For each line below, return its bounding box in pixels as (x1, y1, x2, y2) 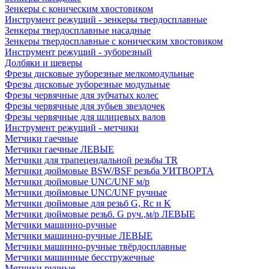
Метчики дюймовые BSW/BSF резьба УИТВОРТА (5, 166, 214, 176)
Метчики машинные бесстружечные (5, 252, 154, 262)
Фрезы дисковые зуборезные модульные (5, 79, 170, 89)
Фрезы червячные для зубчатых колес (5, 90, 159, 100)
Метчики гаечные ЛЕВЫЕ (5, 144, 114, 154)
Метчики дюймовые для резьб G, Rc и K (5, 198, 171, 208)
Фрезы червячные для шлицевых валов (5, 112, 166, 122)
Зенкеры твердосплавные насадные (5, 25, 151, 35)
